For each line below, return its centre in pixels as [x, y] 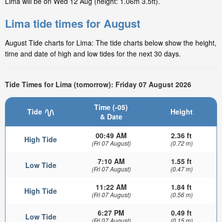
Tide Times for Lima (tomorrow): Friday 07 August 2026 [98, 84]
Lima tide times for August [73, 24]
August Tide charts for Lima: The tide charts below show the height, [111, 43]
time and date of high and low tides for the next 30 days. [93, 54]
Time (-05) [111, 107]
